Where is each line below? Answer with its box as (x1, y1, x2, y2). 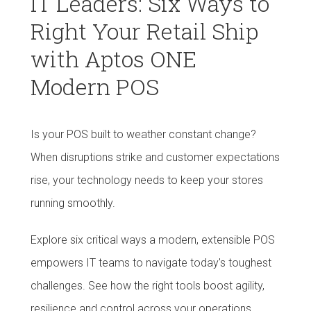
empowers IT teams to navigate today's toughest (31, 256, 271, 269)
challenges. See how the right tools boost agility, (31, 279, 264, 292)
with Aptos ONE (31, 44, 196, 74)
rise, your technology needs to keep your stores (31, 174, 263, 187)
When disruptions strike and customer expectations (31, 151, 280, 164)
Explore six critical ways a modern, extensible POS (31, 233, 275, 246)
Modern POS (31, 72, 159, 101)
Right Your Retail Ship (31, 16, 258, 46)
